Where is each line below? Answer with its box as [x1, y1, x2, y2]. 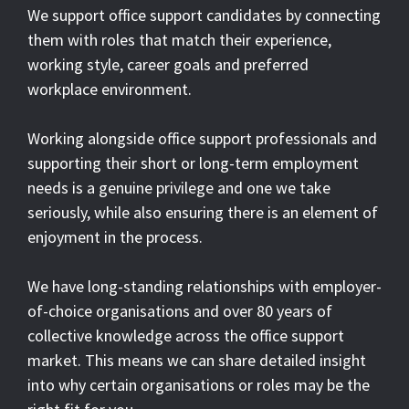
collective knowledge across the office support [27, 324, 344, 346]
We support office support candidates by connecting [27, 4, 381, 26]
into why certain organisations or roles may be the [27, 373, 370, 395]
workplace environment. [27, 78, 192, 100]
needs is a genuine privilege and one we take [27, 176, 330, 198]
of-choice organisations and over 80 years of [27, 299, 332, 321]
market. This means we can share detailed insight [27, 349, 366, 371]
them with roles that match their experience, [27, 28, 331, 50]
